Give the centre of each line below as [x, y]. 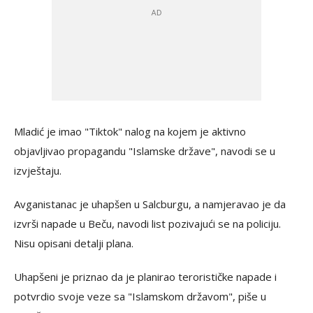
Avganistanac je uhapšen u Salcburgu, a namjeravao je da [150, 204]
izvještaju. [38, 170]
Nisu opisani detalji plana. [74, 243]
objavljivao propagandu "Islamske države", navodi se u [145, 151]
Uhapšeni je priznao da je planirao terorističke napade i [145, 277]
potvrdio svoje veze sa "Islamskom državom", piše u [140, 296]
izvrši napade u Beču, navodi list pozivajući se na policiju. [147, 224]
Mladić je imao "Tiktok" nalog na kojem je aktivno [130, 131]
